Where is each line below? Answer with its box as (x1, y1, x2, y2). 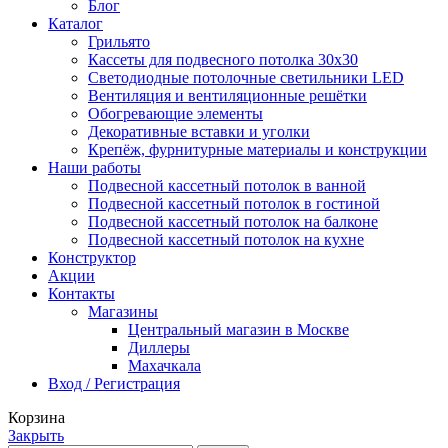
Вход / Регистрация (48, 374, 180, 392)
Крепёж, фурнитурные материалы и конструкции (88, 140, 427, 158)
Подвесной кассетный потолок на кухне (88, 230, 364, 248)
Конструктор (48, 248, 136, 266)
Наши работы (48, 158, 141, 176)
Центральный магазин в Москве (128, 320, 349, 338)
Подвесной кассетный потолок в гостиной (88, 194, 380, 212)
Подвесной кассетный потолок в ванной (88, 176, 366, 194)
